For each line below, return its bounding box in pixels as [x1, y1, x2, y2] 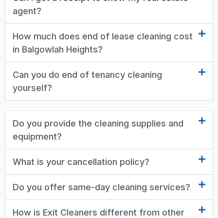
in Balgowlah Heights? [13, 44, 103, 54]
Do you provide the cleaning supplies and [13, 118, 183, 128]
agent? [13, 5, 41, 16]
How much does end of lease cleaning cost [13, 31, 193, 41]
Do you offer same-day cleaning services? [13, 182, 190, 192]
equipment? [13, 131, 62, 142]
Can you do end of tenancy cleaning [13, 69, 162, 80]
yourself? [13, 82, 52, 93]
